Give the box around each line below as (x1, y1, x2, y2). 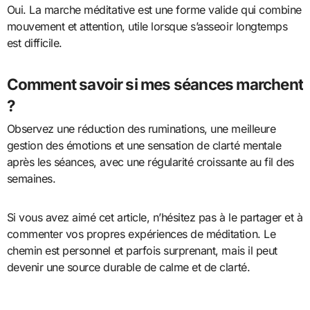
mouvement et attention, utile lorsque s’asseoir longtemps (6, 19, 288, 34)
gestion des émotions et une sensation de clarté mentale (6, 138, 282, 153)
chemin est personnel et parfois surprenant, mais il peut (6, 244, 277, 258)
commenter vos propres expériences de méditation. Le (6, 227, 276, 241)
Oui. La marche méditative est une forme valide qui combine (6, 3, 302, 17)
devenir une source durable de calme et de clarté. (6, 260, 250, 275)
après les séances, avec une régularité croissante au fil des (6, 155, 294, 170)
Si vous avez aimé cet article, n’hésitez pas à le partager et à (6, 210, 303, 225)
